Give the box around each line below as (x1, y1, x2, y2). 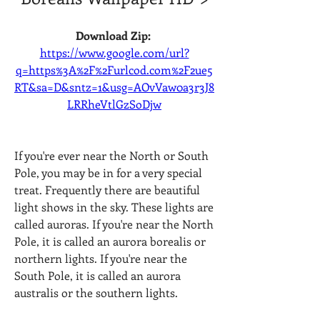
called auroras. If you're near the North (14, 216, 214, 231)
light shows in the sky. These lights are (14, 199, 214, 214)
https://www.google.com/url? (39, 45, 189, 60)
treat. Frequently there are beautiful (14, 182, 200, 197)
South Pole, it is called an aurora (14, 268, 181, 283)
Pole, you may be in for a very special (14, 165, 202, 180)
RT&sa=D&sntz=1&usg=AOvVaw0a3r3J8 (14, 79, 214, 94)
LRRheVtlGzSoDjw (67, 96, 161, 111)
